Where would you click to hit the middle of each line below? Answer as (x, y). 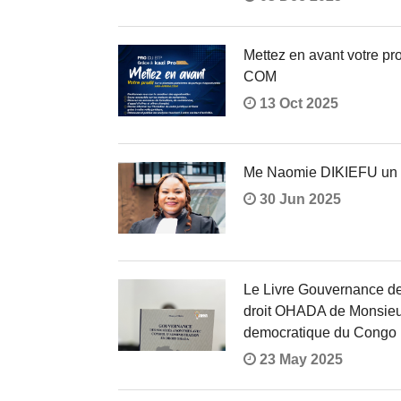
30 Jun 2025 (299, 199)
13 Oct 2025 (297, 103)
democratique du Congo (320, 332)
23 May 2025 (299, 359)
